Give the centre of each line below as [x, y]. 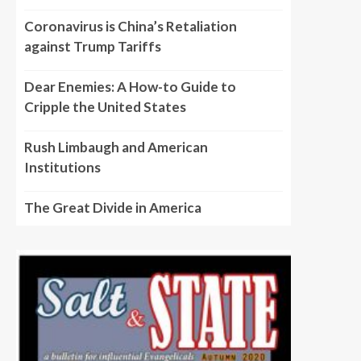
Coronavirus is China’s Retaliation [131, 26]
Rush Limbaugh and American [116, 147]
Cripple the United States [105, 107]
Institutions [62, 167]
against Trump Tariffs [93, 46]
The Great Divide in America [113, 207]
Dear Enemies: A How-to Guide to [130, 87]
